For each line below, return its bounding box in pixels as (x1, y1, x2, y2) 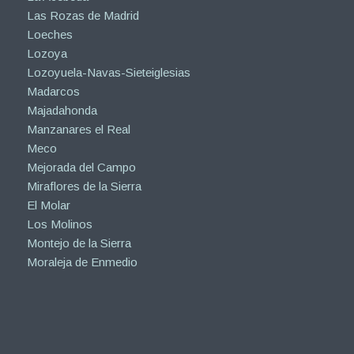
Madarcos (26, 85, 80, 99)
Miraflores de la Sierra (26, 179, 141, 194)
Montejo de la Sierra (26, 236, 131, 250)
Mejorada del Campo (26, 160, 136, 175)
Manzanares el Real (26, 122, 130, 137)
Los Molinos (26, 217, 92, 232)
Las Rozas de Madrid (26, 9, 139, 23)
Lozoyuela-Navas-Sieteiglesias (26, 66, 190, 80)
